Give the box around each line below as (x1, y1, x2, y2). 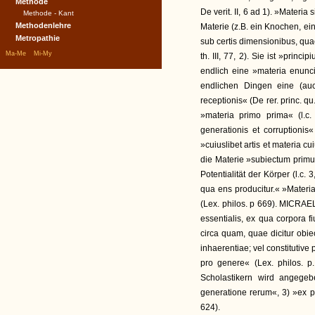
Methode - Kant (23, 9, 74, 17)
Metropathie (15, 34, 60, 42)
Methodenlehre (15, 21, 71, 30)
